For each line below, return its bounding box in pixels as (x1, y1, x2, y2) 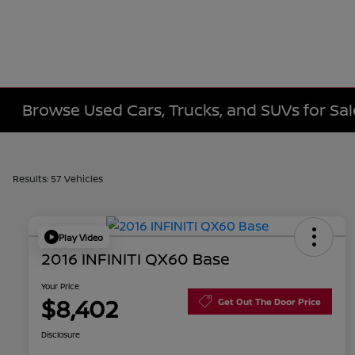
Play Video (59, 231, 103, 243)
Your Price (41, 281, 79, 292)
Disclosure (41, 329, 80, 341)
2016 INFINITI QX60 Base (41, 248, 230, 270)
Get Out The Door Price (218, 295, 321, 307)
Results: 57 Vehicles (13, 172, 103, 185)
